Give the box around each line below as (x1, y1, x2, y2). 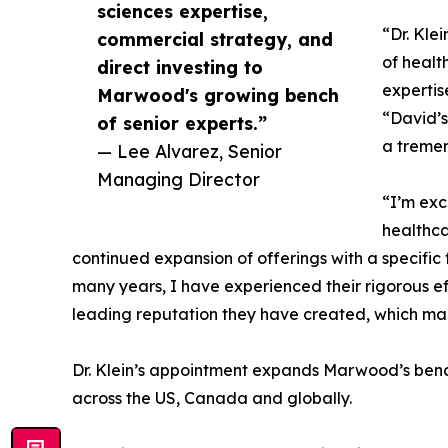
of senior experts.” (97, 112, 267, 135)
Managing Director (97, 168, 260, 191)
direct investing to (97, 56, 263, 79)
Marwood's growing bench (97, 84, 339, 107)
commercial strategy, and (97, 28, 333, 51)
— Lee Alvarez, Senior (97, 140, 282, 163)
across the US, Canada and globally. (72, 388, 352, 409)
